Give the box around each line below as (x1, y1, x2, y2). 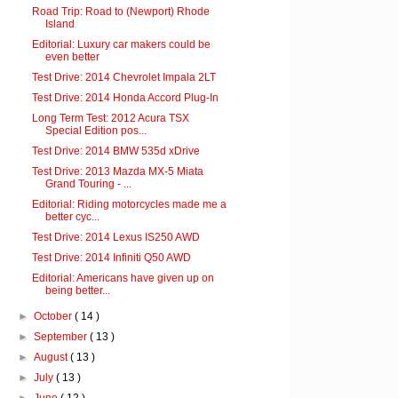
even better (44, 51, 99, 64)
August (34, 351, 71, 364)
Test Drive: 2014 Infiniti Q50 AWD (31, 251, 191, 265)
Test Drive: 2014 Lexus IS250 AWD (31, 231, 200, 244)
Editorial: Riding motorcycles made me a (31, 198, 227, 211)
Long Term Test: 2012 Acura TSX (31, 112, 189, 125)
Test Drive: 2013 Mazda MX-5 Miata (31, 165, 203, 179)
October (34, 310, 76, 323)
